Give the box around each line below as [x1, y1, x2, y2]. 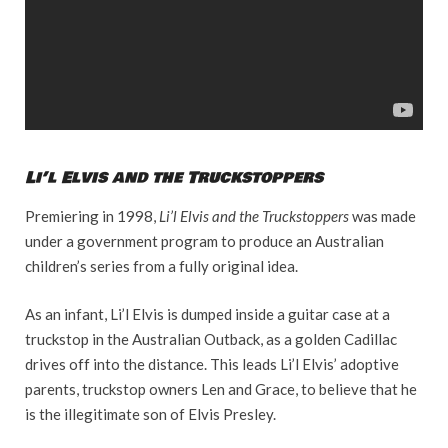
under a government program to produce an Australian [25, 232, 384, 251]
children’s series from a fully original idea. [25, 257, 298, 276]
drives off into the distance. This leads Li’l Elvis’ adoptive [25, 354, 399, 373]
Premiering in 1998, [25, 207, 159, 226]
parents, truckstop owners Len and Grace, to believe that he [25, 379, 417, 398]
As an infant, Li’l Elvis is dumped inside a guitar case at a [25, 304, 390, 323]
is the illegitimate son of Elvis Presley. [25, 404, 276, 423]
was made [352, 207, 416, 226]
